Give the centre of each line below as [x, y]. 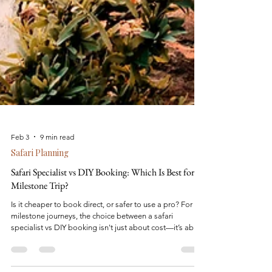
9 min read [57, 170]
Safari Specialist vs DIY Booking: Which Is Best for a [105, 206]
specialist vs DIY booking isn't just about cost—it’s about [108, 261]
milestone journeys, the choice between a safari [92, 249]
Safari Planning [40, 186]
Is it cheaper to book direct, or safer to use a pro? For [102, 238]
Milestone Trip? [40, 219]
